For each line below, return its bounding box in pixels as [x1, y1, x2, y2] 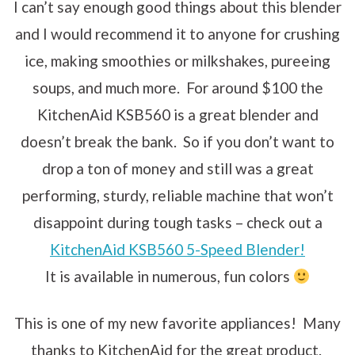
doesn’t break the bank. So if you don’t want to [21, 132, 334, 151]
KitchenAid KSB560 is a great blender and [36, 105, 319, 124]
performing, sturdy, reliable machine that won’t [21, 185, 334, 204]
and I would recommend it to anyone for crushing [15, 24, 340, 43]
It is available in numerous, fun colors [44, 266, 293, 285]
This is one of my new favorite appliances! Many [14, 313, 341, 332]
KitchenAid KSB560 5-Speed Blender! [50, 239, 305, 258]
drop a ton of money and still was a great [41, 158, 314, 177]
